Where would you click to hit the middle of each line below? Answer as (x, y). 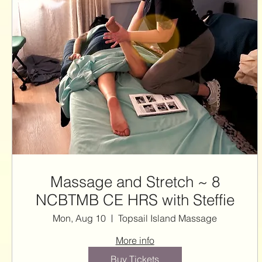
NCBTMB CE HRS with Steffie (135, 200)
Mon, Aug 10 (80, 218)
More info (135, 241)
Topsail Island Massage (168, 218)
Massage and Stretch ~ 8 (135, 182)
